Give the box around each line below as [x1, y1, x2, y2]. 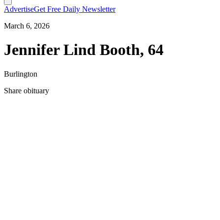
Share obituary [4, 86, 49, 95]
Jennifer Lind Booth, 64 [4, 41, 164, 59]
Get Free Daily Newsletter [34, 5, 115, 13]
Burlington [4, 69, 37, 78]
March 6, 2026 [4, 22, 50, 30]
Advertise [4, 5, 34, 13]
